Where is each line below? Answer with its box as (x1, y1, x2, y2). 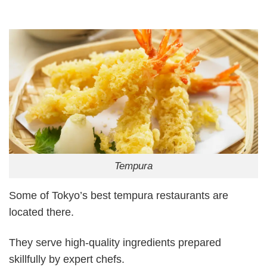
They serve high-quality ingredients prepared (9, 237, 221, 249)
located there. (9, 206, 74, 218)
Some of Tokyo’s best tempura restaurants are (9, 189, 228, 201)
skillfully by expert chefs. (9, 253, 125, 266)
